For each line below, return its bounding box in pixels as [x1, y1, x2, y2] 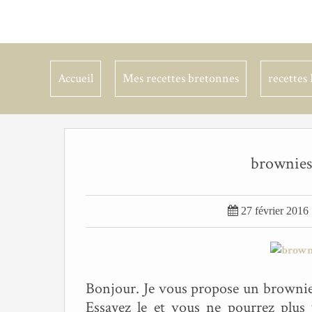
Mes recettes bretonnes [123, 70, 239, 86]
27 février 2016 [241, 205, 309, 217]
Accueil [58, 70, 93, 86]
